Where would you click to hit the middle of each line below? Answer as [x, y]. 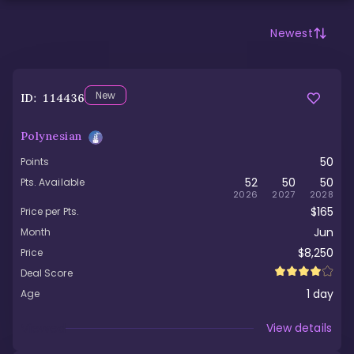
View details [299, 328]
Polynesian [51, 136]
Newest [292, 33]
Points [35, 161]
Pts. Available [53, 182]
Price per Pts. [50, 211]
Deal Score [47, 273]
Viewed [43, 328]
